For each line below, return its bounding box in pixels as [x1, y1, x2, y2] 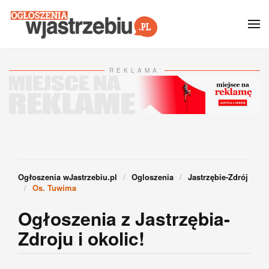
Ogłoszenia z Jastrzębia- [18, 205, 230, 232]
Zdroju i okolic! [18, 225, 145, 252]
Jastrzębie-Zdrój [188, 171, 248, 183]
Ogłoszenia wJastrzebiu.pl [18, 171, 117, 183]
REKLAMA [109, 66, 160, 74]
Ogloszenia [131, 171, 174, 183]
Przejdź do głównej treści [21, 21, 128, 35]
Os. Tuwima [32, 182, 76, 194]
